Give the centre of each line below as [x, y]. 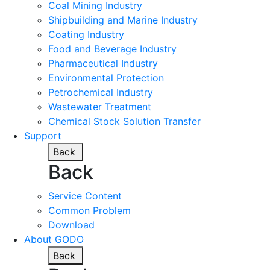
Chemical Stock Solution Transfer [124, 121]
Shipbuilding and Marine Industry [123, 20]
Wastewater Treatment [100, 106]
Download [71, 224]
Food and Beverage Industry [112, 49]
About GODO [54, 239]
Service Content [85, 196]
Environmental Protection [106, 77]
